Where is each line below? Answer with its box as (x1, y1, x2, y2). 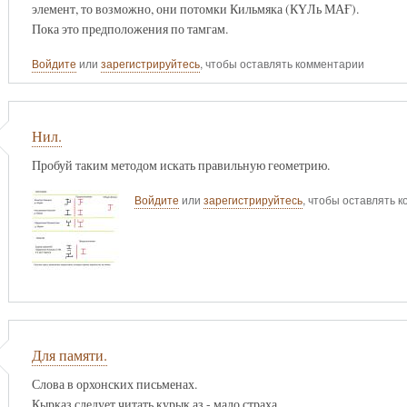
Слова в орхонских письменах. (31, 374, 197, 392)
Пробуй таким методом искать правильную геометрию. (31, 155, 330, 174)
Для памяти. (31, 345, 107, 366)
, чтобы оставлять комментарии (199, 55, 364, 73)
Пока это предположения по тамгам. (31, 19, 228, 37)
